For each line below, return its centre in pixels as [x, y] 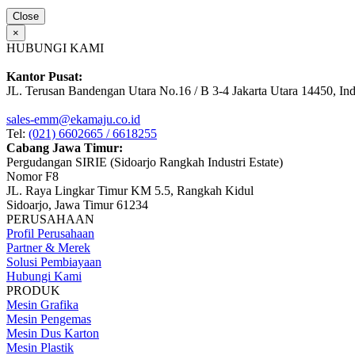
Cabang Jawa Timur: [65, 147]
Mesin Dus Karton [53, 333]
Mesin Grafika [42, 304]
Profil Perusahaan [50, 233]
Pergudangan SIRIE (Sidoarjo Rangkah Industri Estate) [145, 162]
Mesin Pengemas [49, 319]
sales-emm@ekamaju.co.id [73, 119]
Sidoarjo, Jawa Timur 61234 [77, 204]
